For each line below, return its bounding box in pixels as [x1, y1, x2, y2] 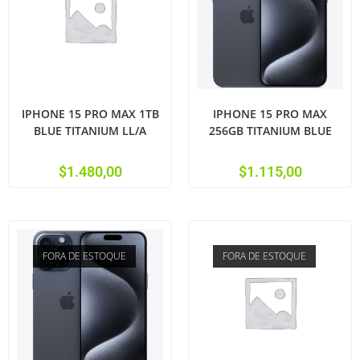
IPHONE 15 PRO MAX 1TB [21, 106, 159, 121]
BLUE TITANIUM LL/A [34, 123, 146, 138]
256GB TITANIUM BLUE [208, 123, 332, 138]
